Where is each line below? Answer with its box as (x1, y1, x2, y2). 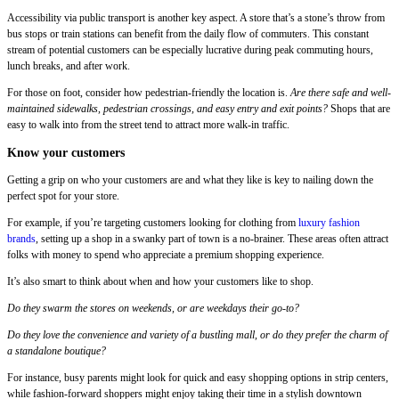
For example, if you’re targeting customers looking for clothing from (7, 216, 298, 230)
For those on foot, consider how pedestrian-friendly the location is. (7, 86, 290, 100)
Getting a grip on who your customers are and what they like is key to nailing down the (7, 174, 373, 187)
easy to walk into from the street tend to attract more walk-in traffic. (7, 118, 289, 132)
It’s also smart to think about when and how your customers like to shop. (7, 275, 316, 289)
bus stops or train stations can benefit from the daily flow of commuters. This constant (7, 28, 369, 41)
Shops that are (328, 102, 390, 116)
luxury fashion (298, 216, 360, 230)
